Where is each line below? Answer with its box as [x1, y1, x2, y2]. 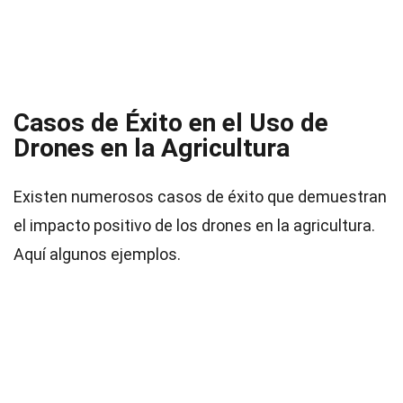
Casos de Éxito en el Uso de [13, 108, 328, 138]
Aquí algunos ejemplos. [13, 245, 181, 264]
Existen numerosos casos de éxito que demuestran [13, 187, 387, 206]
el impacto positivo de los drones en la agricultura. [13, 216, 375, 235]
